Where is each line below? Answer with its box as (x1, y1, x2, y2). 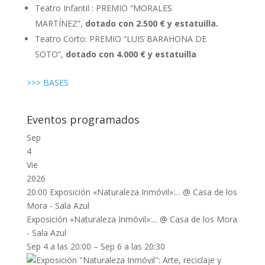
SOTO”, (34, 49, 66, 60)
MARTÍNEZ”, (34, 18, 85, 29)
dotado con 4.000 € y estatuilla (65, 49, 196, 60)
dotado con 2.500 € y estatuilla (85, 18, 216, 29)
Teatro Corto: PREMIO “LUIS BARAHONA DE (34, 33, 206, 44)
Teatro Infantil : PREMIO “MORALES (34, 2, 172, 14)
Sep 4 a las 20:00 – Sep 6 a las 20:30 (26, 241, 165, 252)
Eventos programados (26, 112, 140, 127)
